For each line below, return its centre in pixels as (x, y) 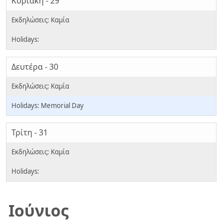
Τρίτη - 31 (30, 133)
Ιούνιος (38, 210)
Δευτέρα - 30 (35, 66)
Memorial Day (62, 105)
